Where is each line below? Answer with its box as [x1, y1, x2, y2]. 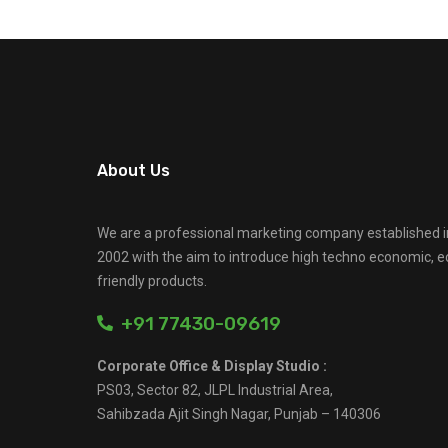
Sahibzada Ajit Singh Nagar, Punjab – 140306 [97, 406, 381, 422]
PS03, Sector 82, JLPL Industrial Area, [97, 382, 333, 398]
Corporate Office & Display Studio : [97, 358, 327, 374]
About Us [97, 161, 170, 180]
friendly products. [97, 273, 207, 289]
